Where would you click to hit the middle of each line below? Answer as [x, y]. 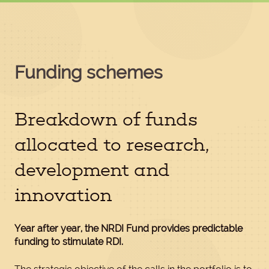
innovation [63, 195]
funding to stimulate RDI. [69, 242]
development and [92, 170]
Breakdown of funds [106, 119]
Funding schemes [89, 72]
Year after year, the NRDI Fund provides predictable [128, 228]
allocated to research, [112, 145]
